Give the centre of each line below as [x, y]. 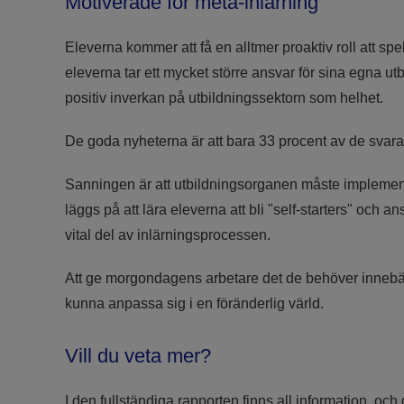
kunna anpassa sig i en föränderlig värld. [194, 303]
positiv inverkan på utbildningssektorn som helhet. [224, 97]
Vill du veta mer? [138, 356]
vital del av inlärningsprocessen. [168, 234]
